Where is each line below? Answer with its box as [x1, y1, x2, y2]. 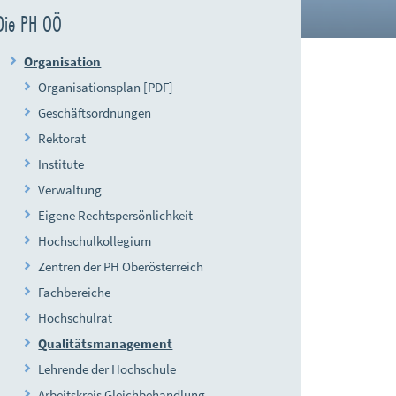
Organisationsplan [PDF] [38, 79, 174, 95]
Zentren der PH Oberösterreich [38, 258, 204, 275]
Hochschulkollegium [38, 232, 152, 249]
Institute [38, 156, 85, 172]
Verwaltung [38, 181, 103, 198]
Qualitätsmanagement [38, 335, 173, 352]
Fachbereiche [38, 284, 111, 301]
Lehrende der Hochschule [38, 361, 177, 377]
